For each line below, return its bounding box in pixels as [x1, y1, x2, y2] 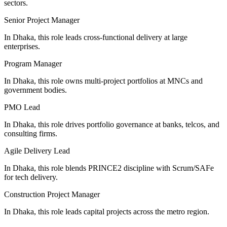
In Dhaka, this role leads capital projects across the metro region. [4, 207, 209, 216]
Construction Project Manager [4, 190, 100, 199]
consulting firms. [4, 129, 57, 138]
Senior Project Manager [4, 15, 80, 24]
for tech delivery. [4, 172, 58, 181]
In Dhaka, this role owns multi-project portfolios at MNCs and [4, 76, 203, 85]
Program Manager [4, 59, 62, 68]
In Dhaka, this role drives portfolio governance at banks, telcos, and [4, 120, 219, 129]
